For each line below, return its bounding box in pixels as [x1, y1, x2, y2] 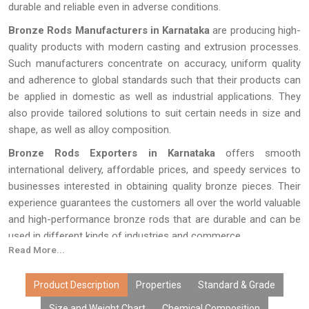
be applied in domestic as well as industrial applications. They [8, 90, 301, 103]
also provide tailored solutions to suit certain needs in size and [8, 107, 301, 119]
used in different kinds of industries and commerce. [8, 230, 243, 242]
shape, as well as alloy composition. [8, 123, 171, 136]
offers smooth [215, 147, 301, 159]
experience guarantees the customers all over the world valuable [8, 197, 301, 209]
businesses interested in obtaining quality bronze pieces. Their [8, 180, 301, 192]
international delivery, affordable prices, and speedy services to [8, 163, 301, 176]
